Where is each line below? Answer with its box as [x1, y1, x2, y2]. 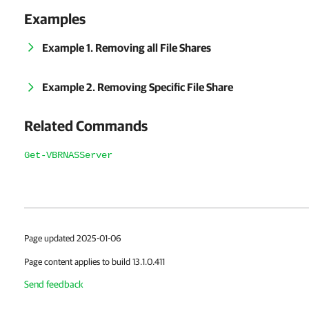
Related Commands [24, 117, 148, 134]
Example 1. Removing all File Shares [42, 41, 211, 54]
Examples [24, 10, 86, 27]
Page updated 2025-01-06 [24, 232, 121, 243]
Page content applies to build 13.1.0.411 [24, 256, 165, 267]
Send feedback [24, 278, 83, 290]
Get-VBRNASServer [24, 149, 112, 161]
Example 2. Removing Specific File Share [42, 81, 233, 94]
